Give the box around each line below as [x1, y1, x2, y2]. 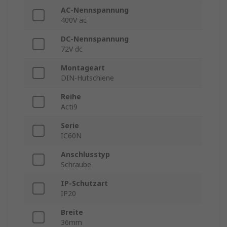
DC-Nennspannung [61, 34, 129, 44]
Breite [61, 207, 83, 217]
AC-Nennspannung [61, 5, 129, 15]
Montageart [61, 63, 105, 73]
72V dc [61, 44, 83, 54]
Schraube [61, 160, 91, 170]
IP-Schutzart [61, 178, 108, 188]
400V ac [61, 15, 87, 25]
